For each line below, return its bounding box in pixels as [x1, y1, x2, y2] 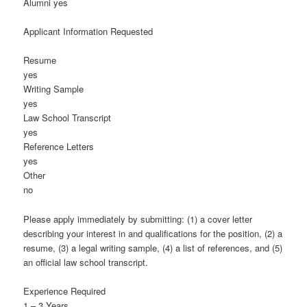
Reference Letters [23, 140, 95, 153]
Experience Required [23, 284, 106, 297]
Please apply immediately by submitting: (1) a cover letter [23, 212, 253, 225]
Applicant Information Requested [23, 25, 153, 38]
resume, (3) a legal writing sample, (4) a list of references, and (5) [23, 241, 283, 254]
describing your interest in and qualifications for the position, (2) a [23, 226, 283, 240]
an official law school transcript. [23, 255, 149, 269]
